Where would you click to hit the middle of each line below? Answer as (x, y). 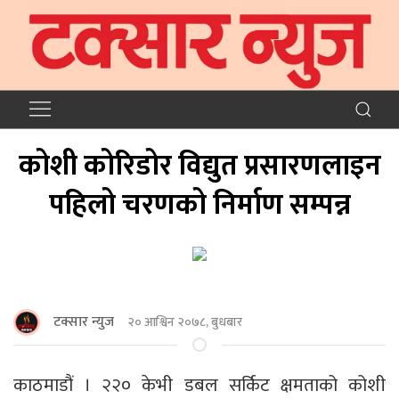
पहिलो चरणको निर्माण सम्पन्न (199, 205)
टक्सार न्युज (84, 322)
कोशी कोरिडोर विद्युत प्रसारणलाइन (199, 166)
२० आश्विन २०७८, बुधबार (185, 322)
